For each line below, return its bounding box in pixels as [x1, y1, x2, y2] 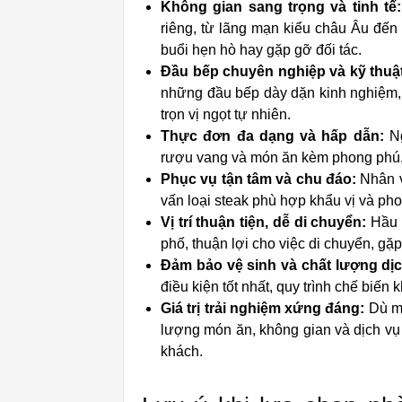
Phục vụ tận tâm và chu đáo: [161, 171, 357, 187]
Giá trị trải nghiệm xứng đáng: [161, 301, 365, 316]
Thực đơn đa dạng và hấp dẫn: [161, 128, 384, 144]
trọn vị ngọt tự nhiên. [161, 107, 291, 122]
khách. [161, 344, 203, 359]
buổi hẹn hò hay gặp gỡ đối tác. [161, 42, 362, 57]
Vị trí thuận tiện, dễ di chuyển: [161, 214, 367, 230]
